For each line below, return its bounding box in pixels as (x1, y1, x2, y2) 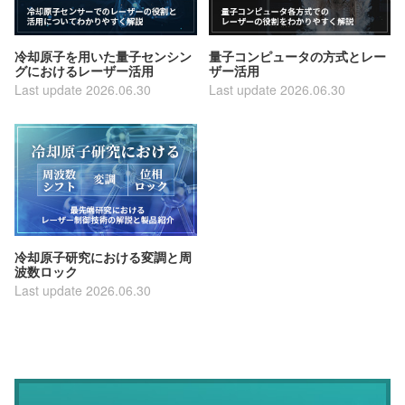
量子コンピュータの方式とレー (208, 46, 386, 65)
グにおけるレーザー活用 (14, 61, 155, 80)
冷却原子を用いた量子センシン (14, 46, 193, 65)
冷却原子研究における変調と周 (14, 248, 193, 267)
